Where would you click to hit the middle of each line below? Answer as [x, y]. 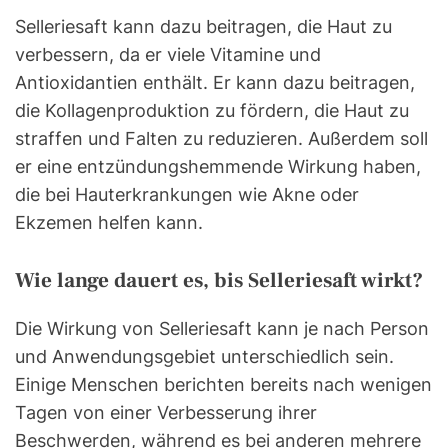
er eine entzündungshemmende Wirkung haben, [218, 167]
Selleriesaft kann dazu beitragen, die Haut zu [203, 27]
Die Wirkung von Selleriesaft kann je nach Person [222, 329]
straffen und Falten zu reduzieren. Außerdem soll [221, 139]
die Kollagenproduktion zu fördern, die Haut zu [212, 111]
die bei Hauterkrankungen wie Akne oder [187, 195]
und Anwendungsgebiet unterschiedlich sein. [204, 357]
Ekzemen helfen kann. [109, 223]
